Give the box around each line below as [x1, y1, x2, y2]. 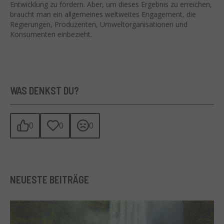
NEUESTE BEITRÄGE [10, 173, 89, 185]
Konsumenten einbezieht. [10, 29, 92, 39]
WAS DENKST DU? [10, 84, 79, 96]
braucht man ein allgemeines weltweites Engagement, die [10, 9, 196, 19]
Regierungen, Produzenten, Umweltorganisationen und [10, 19, 187, 29]
